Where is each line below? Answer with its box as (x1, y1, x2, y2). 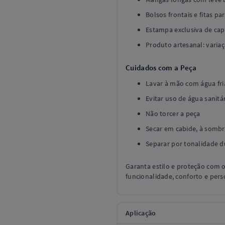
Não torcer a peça (146, 108, 200, 118)
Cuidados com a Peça (126, 62, 197, 72)
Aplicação (126, 208, 156, 217)
